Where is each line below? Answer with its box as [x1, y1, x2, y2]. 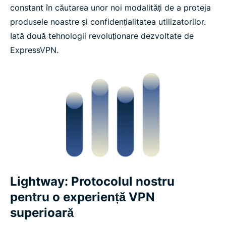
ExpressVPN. [10, 45, 59, 55]
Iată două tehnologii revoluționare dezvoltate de [10, 31, 194, 41]
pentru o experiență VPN [10, 190, 155, 205]
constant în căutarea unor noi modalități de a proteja [10, 3, 211, 13]
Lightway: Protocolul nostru [10, 174, 175, 189]
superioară [10, 205, 74, 220]
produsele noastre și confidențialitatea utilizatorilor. [10, 17, 206, 27]
